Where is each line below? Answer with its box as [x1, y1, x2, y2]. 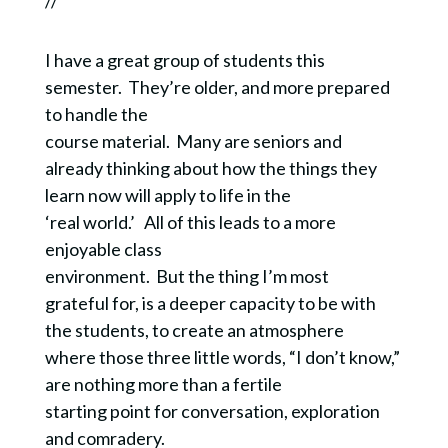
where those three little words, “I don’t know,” [44, 346, 400, 369]
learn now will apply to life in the [44, 184, 291, 207]
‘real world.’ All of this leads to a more [44, 211, 336, 234]
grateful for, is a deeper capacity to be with [44, 292, 376, 315]
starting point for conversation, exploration [44, 400, 380, 423]
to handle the [44, 103, 148, 126]
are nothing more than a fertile [44, 373, 282, 396]
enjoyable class [44, 238, 162, 261]
